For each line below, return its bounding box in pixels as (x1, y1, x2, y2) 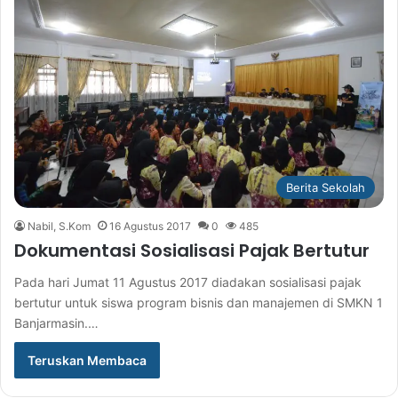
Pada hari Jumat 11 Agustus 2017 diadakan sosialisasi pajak (14, 275, 362, 291)
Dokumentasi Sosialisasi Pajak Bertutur (14, 238, 370, 264)
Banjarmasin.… (14, 315, 99, 331)
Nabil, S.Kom (28, 219, 91, 234)
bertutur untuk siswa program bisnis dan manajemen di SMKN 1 (14, 295, 383, 311)
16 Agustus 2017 (109, 219, 191, 234)
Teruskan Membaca (28, 353, 147, 369)
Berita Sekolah (286, 180, 365, 195)
